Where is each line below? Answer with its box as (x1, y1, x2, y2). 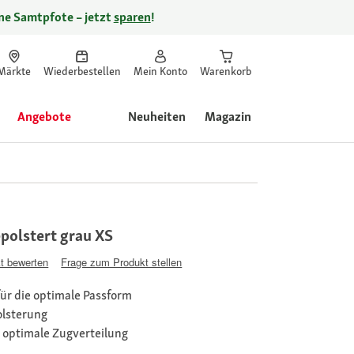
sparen (113, 9, 151, 25)
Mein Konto (134, 64, 187, 78)
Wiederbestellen (43, 64, 121, 78)
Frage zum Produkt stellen (61, 254, 183, 269)
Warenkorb (200, 64, 251, 78)
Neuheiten (128, 108, 186, 125)
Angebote (17, 108, 71, 125)
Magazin (205, 108, 251, 125)
